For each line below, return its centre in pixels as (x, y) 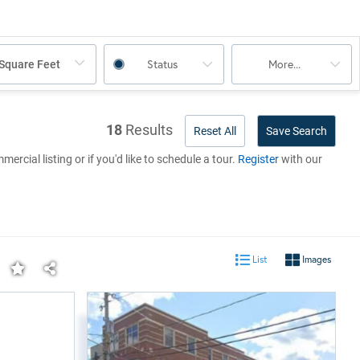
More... (285, 64)
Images (315, 259)
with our (301, 159)
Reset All (215, 131)
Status (163, 64)
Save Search (297, 131)
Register (258, 159)
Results (149, 130)
